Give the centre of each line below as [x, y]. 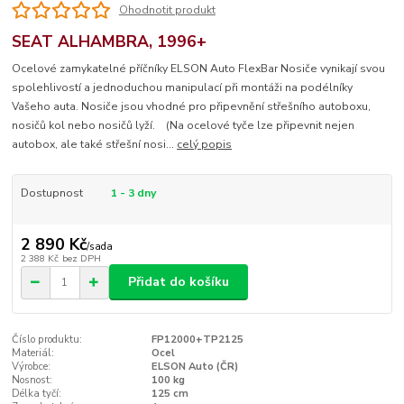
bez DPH [81, 258]
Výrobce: [32, 367]
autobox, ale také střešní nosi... [95, 145]
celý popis [205, 145]
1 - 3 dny [133, 193]
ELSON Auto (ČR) [194, 367]
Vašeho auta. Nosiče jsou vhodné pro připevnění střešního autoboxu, [192, 107]
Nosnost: [32, 381]
